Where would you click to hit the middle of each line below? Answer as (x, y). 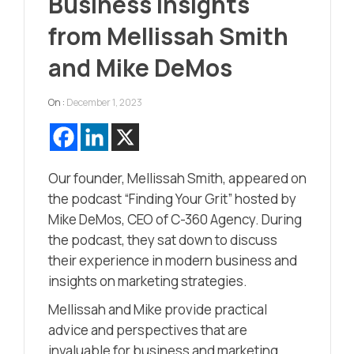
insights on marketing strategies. (148, 281)
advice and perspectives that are (148, 330)
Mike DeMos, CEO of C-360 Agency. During (175, 219)
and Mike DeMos (140, 67)
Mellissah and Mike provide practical (158, 309)
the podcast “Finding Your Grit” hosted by (172, 198)
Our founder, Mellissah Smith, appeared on (177, 178)
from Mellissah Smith (168, 36)
